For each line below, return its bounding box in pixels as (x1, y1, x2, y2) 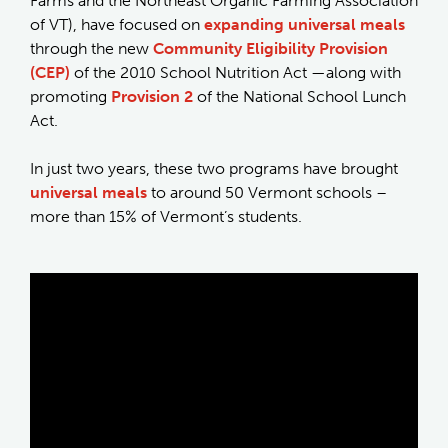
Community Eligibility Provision (153, 38, 388, 58)
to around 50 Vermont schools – (147, 182, 387, 202)
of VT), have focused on (30, 14, 204, 34)
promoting (30, 86, 111, 106)
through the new (30, 38, 153, 58)
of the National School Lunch (193, 86, 406, 106)
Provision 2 (111, 86, 193, 106)
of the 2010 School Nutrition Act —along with (70, 62, 401, 82)
